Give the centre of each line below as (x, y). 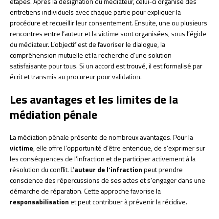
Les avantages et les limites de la (94, 99)
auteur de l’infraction (108, 170)
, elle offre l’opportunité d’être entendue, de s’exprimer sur (119, 148)
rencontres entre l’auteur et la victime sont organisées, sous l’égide (108, 34)
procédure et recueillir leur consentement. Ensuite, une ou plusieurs (109, 23)
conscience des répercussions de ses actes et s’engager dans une (108, 180)
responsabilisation (39, 202)
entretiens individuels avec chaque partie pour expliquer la (95, 12)
